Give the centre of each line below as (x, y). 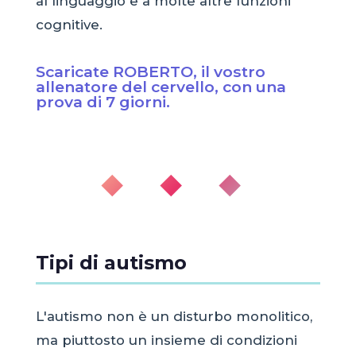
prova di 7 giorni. (103, 101)
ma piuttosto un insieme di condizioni (166, 340)
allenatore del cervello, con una (161, 86)
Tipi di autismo (111, 262)
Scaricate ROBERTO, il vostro (150, 71)
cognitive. (69, 24)
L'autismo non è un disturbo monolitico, (174, 316)
